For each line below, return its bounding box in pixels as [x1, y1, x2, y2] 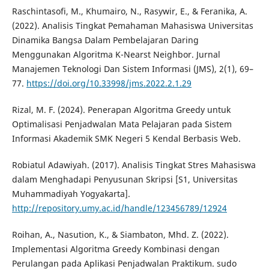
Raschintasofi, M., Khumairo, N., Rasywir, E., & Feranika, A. [11, 5, 247, 17]
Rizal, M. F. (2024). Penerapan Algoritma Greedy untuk [11, 104, 231, 116]
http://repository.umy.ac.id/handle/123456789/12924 [11, 202, 227, 214]
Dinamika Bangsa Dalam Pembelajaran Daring [11, 34, 199, 46]
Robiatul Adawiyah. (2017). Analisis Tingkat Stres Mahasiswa [11, 159, 256, 171]
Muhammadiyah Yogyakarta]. [11, 188, 130, 200]
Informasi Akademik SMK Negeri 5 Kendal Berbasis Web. [11, 133, 241, 145]
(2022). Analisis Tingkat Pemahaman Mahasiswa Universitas [11, 20, 253, 32]
